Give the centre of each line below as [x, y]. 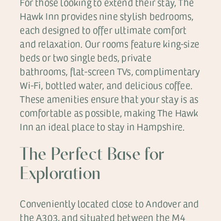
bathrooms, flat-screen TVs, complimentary [110, 71]
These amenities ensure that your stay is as [109, 99]
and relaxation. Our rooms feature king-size [110, 44]
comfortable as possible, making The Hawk [109, 113]
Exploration [60, 175]
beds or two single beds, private [86, 57]
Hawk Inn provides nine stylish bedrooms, [107, 16]
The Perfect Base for [92, 155]
